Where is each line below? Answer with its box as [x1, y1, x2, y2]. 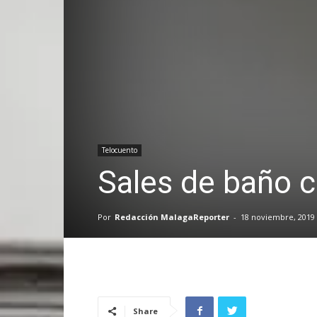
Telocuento [102, 145, 137, 155]
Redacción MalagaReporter [115, 212, 229, 222]
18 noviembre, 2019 [241, 212, 315, 222]
